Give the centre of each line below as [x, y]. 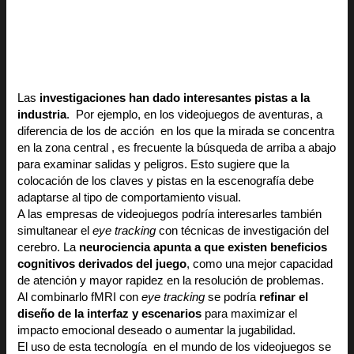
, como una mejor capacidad [260, 264]
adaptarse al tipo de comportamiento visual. [130, 198]
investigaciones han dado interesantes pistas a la [175, 98]
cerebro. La [49, 248]
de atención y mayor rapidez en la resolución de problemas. [171, 281]
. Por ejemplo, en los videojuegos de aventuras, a [195, 115]
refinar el [284, 298]
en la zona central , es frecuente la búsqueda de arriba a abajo [177, 148]
